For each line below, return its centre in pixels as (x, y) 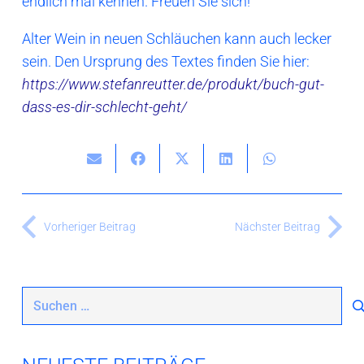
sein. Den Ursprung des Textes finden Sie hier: (166, 62)
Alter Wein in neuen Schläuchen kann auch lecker (177, 39)
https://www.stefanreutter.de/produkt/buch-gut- (173, 84)
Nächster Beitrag (277, 227)
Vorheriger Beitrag (90, 227)
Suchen (45, 297)
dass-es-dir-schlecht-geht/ (104, 107)
